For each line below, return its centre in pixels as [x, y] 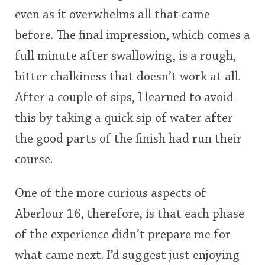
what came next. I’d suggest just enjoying [127, 256]
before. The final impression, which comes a [132, 36]
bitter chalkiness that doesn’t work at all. [128, 77]
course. [34, 160]
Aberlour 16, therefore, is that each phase [130, 214]
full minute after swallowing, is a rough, [125, 56]
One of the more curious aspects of [111, 194]
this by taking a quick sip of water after [124, 119]
